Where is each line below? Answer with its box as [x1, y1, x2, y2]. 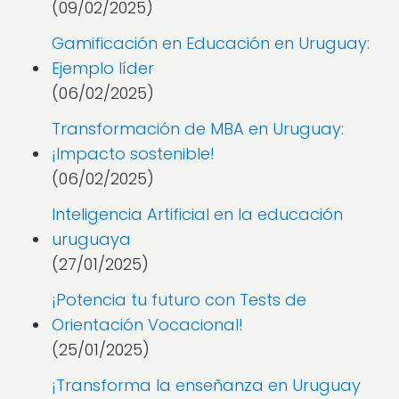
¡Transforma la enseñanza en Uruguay [52, 374, 361, 396]
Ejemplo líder [52, 57, 154, 79]
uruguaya [52, 228, 131, 250]
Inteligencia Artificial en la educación [52, 203, 343, 225]
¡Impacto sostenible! [52, 142, 215, 165]
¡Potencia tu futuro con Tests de [52, 289, 306, 311]
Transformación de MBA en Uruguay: [52, 118, 344, 140]
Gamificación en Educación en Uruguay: [52, 32, 370, 54]
